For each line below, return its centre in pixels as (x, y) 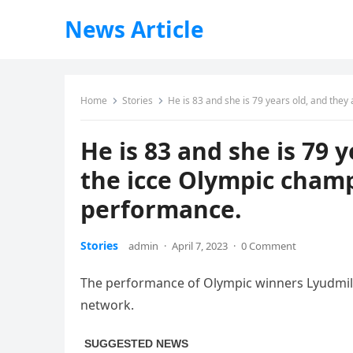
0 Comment (269, 246)
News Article (134, 29)
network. (107, 305)
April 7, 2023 (200, 246)
